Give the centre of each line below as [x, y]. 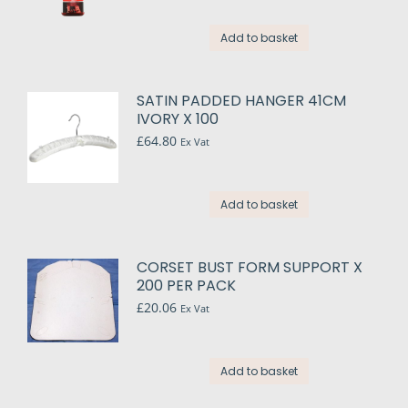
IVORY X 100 [178, 119]
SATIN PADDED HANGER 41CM [241, 101]
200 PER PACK [186, 286]
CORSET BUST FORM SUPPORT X [250, 268]
